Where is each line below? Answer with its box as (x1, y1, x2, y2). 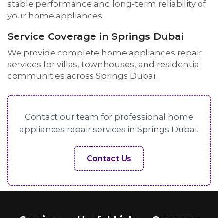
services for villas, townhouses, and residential (7, 59, 201, 69)
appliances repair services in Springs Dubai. (19, 124, 199, 134)
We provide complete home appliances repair (7, 48, 202, 57)
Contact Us (86, 154, 131, 163)
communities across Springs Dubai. (7, 71, 157, 81)
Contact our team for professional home (24, 111, 193, 122)
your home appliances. (7, 11, 104, 20)
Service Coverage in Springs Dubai (7, 31, 183, 42)
